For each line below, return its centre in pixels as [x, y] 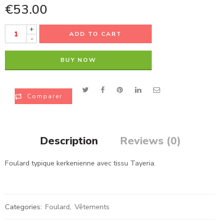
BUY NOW [78, 60]
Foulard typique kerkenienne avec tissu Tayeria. [80, 163]
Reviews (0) [150, 141]
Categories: [24, 206]
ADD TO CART [96, 34]
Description [69, 141]
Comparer [45, 96]
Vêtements [92, 206]
